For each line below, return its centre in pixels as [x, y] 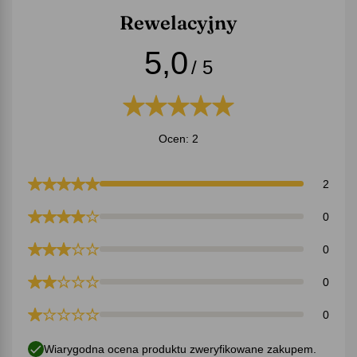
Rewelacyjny [178, 22]
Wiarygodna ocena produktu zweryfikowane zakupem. [180, 349]
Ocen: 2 [178, 138]
